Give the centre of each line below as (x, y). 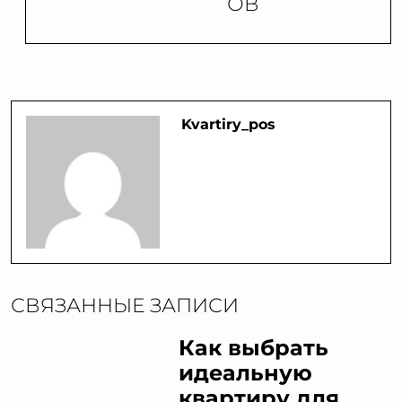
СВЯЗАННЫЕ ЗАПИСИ (125, 306)
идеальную (245, 373)
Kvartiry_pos (228, 124)
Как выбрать (253, 348)
